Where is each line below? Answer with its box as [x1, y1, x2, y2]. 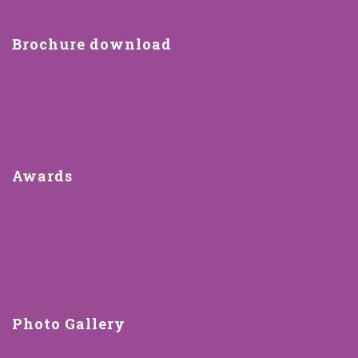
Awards [12, 166, 73, 186]
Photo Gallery [12, 314, 125, 334]
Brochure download [12, 34, 172, 54]
